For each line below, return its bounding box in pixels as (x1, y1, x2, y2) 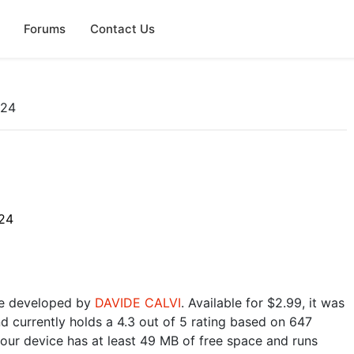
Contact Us (89, 21, 155, 36)
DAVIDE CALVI (95, 295, 181, 311)
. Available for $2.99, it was (181, 295, 345, 311)
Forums (23, 21, 66, 36)
